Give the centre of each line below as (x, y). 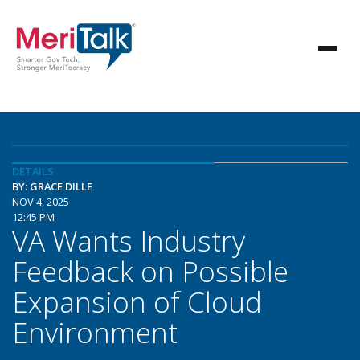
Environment (95, 332)
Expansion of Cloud (137, 301)
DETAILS (33, 171)
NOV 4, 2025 (41, 202)
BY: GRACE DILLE (52, 186)
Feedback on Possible (150, 271)
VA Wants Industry (129, 240)
